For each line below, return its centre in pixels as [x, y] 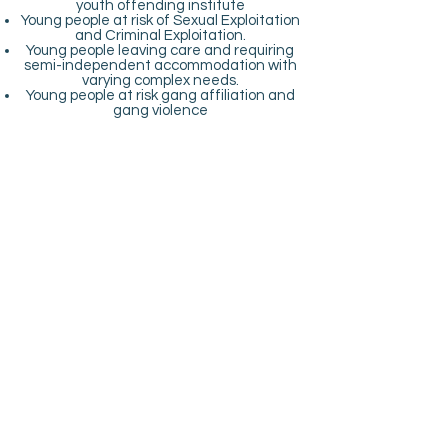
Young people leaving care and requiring [160, 50]
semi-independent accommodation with [160, 65]
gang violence [160, 110]
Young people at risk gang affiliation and [160, 95]
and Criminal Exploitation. [160, 35]
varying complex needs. [160, 80]
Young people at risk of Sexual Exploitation [160, 20]
